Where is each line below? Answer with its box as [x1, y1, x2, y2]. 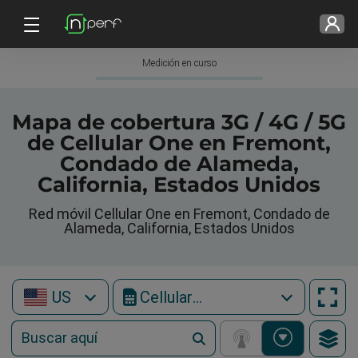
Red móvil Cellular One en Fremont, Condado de [28, 205, 330, 222]
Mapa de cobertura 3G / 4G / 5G [12, 109, 346, 135]
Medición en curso [141, 58, 217, 69]
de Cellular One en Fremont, [27, 130, 331, 156]
